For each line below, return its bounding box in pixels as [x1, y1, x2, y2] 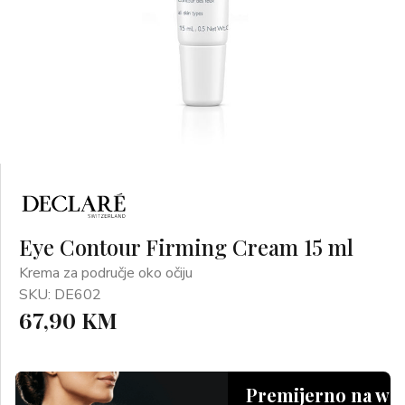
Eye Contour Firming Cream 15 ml [19, 232, 353, 261]
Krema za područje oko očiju [19, 263, 193, 283]
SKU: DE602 [19, 285, 101, 305]
